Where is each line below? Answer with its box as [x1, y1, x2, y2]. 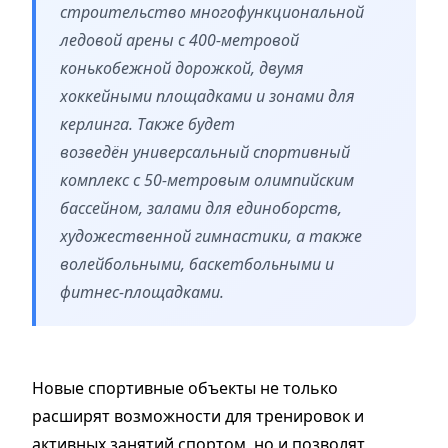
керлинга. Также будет [60, 112, 235, 135]
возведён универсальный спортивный [60, 140, 350, 163]
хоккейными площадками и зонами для [60, 84, 355, 107]
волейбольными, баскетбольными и [60, 252, 334, 275]
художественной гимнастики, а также [60, 224, 362, 247]
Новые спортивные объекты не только [32, 376, 338, 399]
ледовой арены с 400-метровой [60, 28, 299, 51]
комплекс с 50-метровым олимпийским [60, 168, 354, 191]
